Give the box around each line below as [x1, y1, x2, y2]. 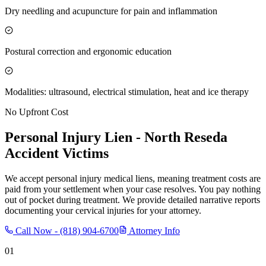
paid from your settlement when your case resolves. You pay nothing [5, 183, 261, 194]
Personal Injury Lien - [5, 129, 144, 145]
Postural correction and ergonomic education [5, 46, 172, 56]
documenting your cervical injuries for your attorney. [5, 205, 201, 216]
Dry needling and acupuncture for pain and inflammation [5, 5, 217, 16]
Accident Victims [5, 145, 109, 161]
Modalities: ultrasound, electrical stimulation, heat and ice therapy [5, 86, 249, 97]
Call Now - [13, 225, 60, 236]
